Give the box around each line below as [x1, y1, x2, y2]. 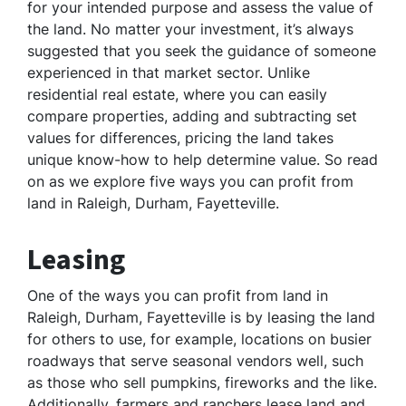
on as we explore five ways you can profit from [27, 172, 353, 191]
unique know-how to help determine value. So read [27, 150, 378, 169]
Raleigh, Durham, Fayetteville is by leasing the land [27, 308, 375, 327]
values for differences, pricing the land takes [27, 129, 333, 148]
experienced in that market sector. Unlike [27, 63, 310, 82]
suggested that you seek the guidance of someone [27, 42, 376, 61]
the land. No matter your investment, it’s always [27, 20, 353, 39]
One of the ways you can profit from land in [27, 286, 328, 305]
